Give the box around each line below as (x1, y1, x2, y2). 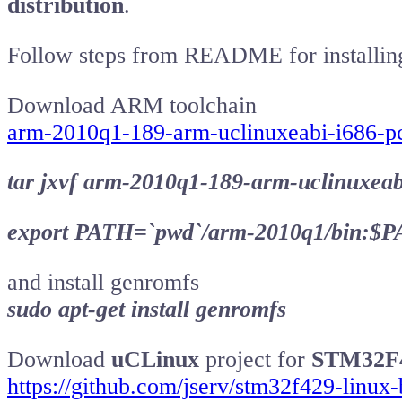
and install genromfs (7, 269, 199, 296)
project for (199, 346, 311, 373)
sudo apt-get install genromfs (7, 296, 286, 323)
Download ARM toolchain (7, 92, 257, 118)
